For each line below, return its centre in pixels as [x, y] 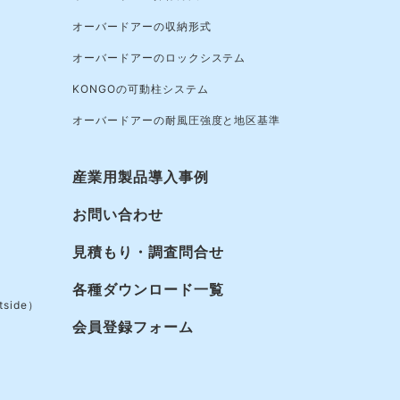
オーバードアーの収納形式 [142, 27]
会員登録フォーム [133, 328]
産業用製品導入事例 [141, 178]
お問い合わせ [118, 215]
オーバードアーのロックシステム [159, 58]
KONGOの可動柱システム [141, 89]
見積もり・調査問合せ [148, 253]
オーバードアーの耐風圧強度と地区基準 [177, 121]
